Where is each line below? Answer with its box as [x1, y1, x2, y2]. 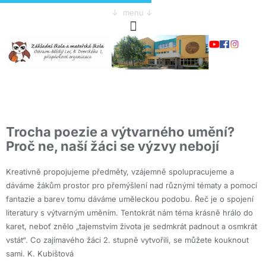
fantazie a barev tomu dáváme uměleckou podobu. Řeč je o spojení [6, 194, 254, 204]
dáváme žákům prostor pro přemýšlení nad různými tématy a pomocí [6, 180, 257, 191]
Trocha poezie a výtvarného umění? [6, 124, 235, 140]
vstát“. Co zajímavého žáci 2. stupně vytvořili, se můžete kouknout [6, 235, 249, 245]
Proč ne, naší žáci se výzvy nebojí [6, 138, 219, 154]
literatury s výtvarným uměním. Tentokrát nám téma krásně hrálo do [6, 208, 253, 218]
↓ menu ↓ [111, 8, 155, 17]
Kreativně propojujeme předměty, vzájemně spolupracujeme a [6, 167, 234, 177]
